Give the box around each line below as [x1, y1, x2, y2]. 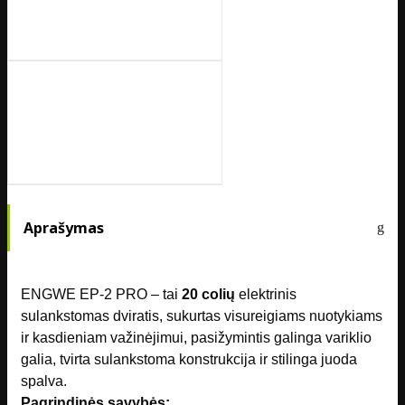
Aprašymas [24, 218, 104, 239]
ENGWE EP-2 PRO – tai [21, 287, 182, 303]
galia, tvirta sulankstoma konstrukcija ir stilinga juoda [21, 352, 357, 368]
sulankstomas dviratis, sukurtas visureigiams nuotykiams [21, 308, 382, 325]
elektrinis [235, 287, 297, 303]
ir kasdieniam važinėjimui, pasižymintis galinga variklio [21, 330, 372, 346]
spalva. [21, 373, 67, 390]
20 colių [182, 287, 235, 303]
